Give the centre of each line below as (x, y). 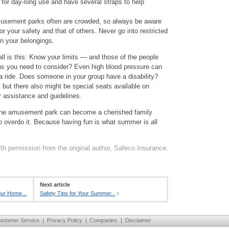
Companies (104, 220)
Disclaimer (138, 220)
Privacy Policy (64, 220)
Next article (55, 185)
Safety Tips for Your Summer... (77, 193)
